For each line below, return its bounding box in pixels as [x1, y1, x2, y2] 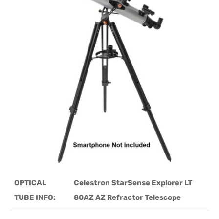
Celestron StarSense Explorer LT [74, 178, 193, 187]
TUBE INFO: [14, 193, 56, 202]
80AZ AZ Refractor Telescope [74, 193, 181, 202]
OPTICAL [14, 178, 47, 187]
